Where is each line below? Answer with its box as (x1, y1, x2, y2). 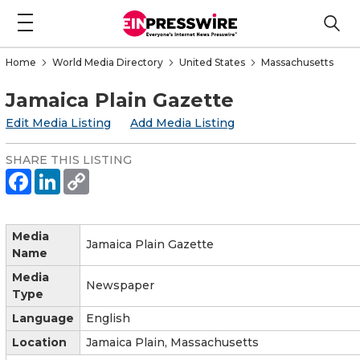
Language (12, 310, 74, 325)
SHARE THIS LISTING (6, 152, 132, 167)
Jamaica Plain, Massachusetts (86, 334, 259, 350)
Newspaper (86, 277, 154, 292)
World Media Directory (52, 55, 163, 68)
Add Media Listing (130, 115, 235, 130)
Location (12, 334, 67, 350)
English (86, 310, 130, 325)
